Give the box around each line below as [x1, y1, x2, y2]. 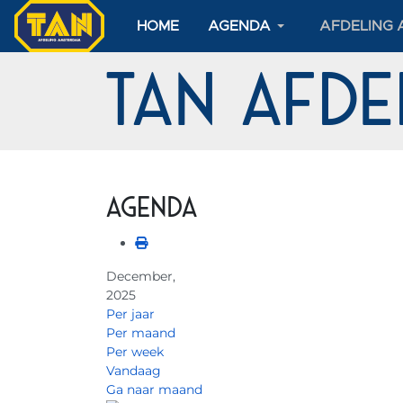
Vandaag [106, 363, 161, 379]
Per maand [106, 325, 175, 341]
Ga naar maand [106, 381, 202, 398]
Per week [106, 344, 164, 360]
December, [106, 268, 175, 284]
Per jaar [106, 306, 155, 322]
